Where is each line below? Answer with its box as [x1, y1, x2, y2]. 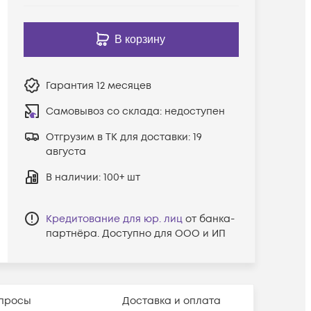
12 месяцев [96, 78, 151, 92]
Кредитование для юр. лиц [45, 212, 183, 226]
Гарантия [45, 78, 96, 92]
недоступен [164, 104, 225, 118]
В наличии [45, 170, 99, 184]
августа [45, 144, 86, 158]
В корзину [115, 33, 166, 45]
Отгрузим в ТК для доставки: [45, 130, 193, 144]
